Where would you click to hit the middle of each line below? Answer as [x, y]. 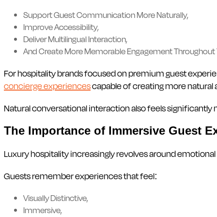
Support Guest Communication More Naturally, [106, 15]
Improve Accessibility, [61, 27]
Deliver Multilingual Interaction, [75, 39]
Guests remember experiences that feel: [81, 176]
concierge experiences [47, 85]
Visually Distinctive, [56, 198]
